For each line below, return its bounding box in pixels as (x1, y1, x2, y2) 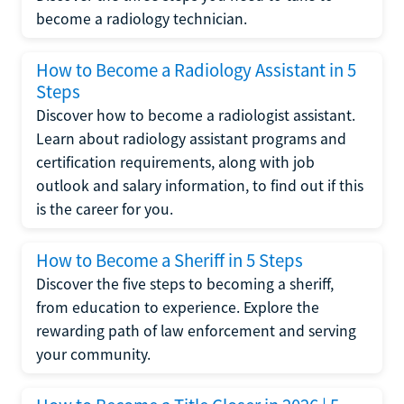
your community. (36, 344, 151, 364)
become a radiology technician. (36, 9, 247, 29)
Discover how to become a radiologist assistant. (36, 106, 355, 125)
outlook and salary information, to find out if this (36, 176, 363, 196)
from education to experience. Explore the (36, 298, 319, 317)
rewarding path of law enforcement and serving (36, 321, 356, 341)
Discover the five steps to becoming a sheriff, (36, 274, 334, 294)
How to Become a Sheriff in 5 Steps (36, 249, 303, 272)
